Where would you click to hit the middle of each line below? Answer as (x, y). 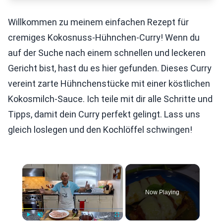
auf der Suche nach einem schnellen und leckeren (107, 53)
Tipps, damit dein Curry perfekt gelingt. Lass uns (104, 114)
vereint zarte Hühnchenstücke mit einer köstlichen (109, 83)
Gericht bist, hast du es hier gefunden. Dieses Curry (110, 68)
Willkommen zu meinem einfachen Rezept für (98, 22)
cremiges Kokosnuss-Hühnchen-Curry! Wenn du (104, 37)
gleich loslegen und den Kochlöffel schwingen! (100, 130)
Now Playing (163, 192)
